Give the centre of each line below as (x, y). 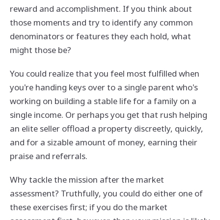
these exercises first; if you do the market (88, 207)
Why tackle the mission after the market (87, 179)
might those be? (40, 50)
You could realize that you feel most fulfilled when (104, 74)
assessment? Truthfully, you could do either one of (106, 193)
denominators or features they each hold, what (100, 36)
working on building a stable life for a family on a (103, 101)
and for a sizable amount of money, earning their (103, 142)
